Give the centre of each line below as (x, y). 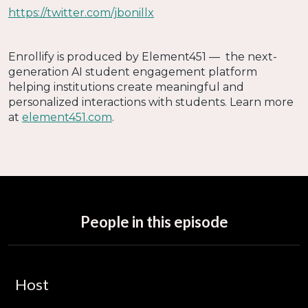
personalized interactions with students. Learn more (151, 102)
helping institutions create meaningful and (126, 87)
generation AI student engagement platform (133, 71)
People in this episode (154, 221)
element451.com (67, 117)
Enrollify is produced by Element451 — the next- (143, 56)
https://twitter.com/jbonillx (81, 12)
